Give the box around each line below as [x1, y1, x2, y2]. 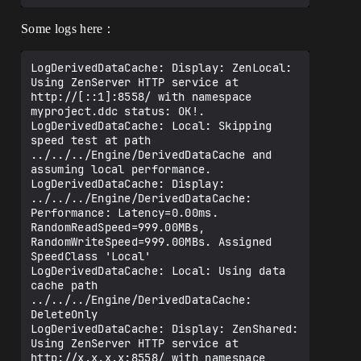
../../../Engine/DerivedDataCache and [31, 147, 272, 162]
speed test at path [31, 133, 151, 147]
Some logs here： [21, 22, 116, 35]
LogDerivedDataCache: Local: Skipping [31, 118, 272, 133]
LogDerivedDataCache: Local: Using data [31, 263, 286, 278]
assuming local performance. [31, 162, 212, 176]
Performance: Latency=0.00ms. [31, 205, 218, 220]
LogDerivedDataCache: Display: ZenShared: [31, 322, 299, 336]
